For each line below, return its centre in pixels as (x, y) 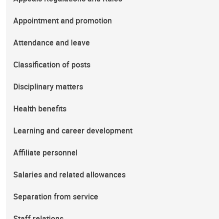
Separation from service (56, 197)
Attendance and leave (52, 43)
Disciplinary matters (48, 87)
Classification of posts (52, 65)
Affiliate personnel (46, 153)
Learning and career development (73, 131)
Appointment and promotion (63, 21)
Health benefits (40, 109)
